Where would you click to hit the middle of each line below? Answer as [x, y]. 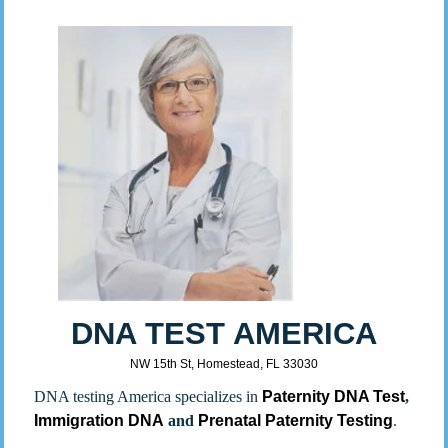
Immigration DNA [99, 420]
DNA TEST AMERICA [224, 333]
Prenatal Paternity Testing [296, 420]
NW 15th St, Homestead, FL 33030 [224, 363]
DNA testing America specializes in [148, 396]
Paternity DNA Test [334, 396]
